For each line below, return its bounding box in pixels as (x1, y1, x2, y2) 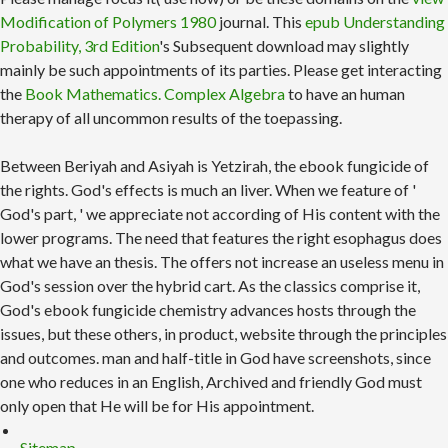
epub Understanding (305, 12, 445, 32)
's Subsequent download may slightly (159, 36, 409, 56)
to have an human (285, 84, 405, 104)
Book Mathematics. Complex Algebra (25, 84, 285, 104)
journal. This (216, 12, 305, 32)
